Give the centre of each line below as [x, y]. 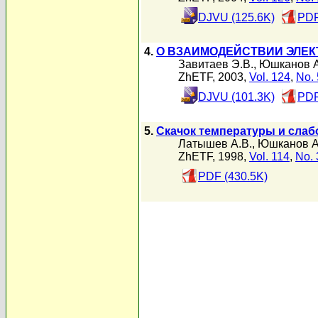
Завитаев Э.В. [216, 64]
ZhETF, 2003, [214, 77]
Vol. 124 [270, 77]
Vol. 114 [269, 157]
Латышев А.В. [215, 144]
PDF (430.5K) [233, 176]
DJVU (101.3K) [236, 97]
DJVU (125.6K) [236, 17]
